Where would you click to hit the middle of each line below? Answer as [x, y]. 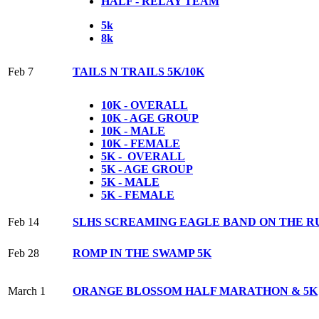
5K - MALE [130, 182]
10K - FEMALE [141, 143]
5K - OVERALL [143, 156]
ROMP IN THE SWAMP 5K [142, 253]
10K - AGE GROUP [150, 117]
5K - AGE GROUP [147, 169]
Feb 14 [23, 221]
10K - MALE [133, 130]
